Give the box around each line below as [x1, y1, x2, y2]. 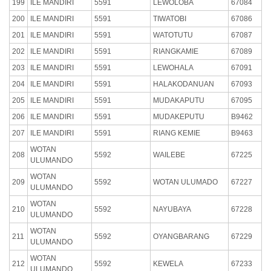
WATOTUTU [153, 30, 193, 39]
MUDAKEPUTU [153, 112, 204, 121]
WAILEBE [153, 150, 185, 159]
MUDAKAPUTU [153, 96, 204, 105]
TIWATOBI [153, 14, 186, 23]
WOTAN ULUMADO [153, 177, 218, 186]
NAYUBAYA [153, 204, 191, 214]
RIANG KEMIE [153, 128, 200, 137]
